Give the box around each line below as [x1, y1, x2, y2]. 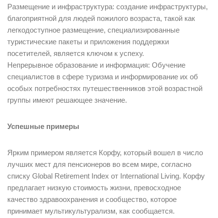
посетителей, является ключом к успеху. [7, 49, 144, 58]
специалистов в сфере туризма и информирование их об [7, 73, 198, 81]
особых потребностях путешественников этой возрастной [7, 84, 202, 93]
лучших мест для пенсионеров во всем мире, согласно [7, 160, 191, 169]
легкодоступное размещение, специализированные [7, 26, 180, 35]
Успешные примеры [7, 122, 79, 131]
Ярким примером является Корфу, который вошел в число [7, 148, 203, 157]
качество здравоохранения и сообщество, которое [7, 195, 177, 204]
